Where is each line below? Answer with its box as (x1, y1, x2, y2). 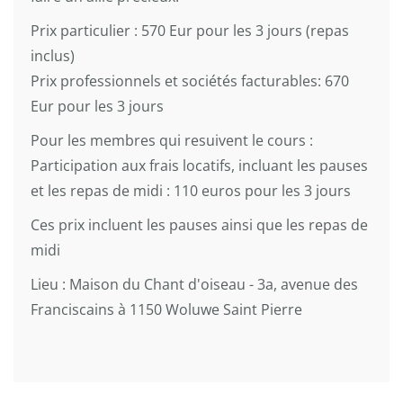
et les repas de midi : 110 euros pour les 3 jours (31, 181, 351, 201)
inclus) (31, 46, 75, 66)
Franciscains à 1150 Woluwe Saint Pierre (31, 300, 302, 319)
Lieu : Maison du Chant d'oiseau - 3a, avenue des (31, 274, 358, 294)
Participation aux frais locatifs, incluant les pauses (31, 156, 368, 175)
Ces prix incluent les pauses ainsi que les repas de (31, 215, 368, 235)
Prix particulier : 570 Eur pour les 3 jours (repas (31, 21, 349, 40)
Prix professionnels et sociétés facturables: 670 (31, 71, 349, 91)
